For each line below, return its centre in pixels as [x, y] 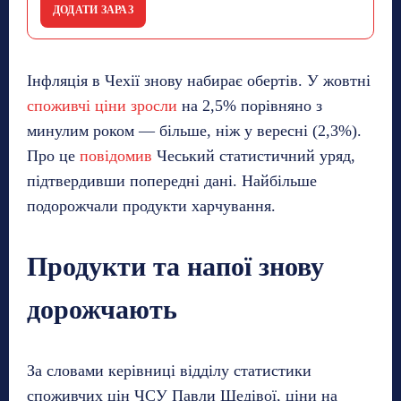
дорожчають [102, 309]
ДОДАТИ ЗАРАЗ [93, 9]
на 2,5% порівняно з [250, 105]
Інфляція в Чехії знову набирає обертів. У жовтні [199, 80]
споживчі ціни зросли [102, 105]
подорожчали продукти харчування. [151, 205]
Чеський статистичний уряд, [254, 155]
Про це [53, 155]
